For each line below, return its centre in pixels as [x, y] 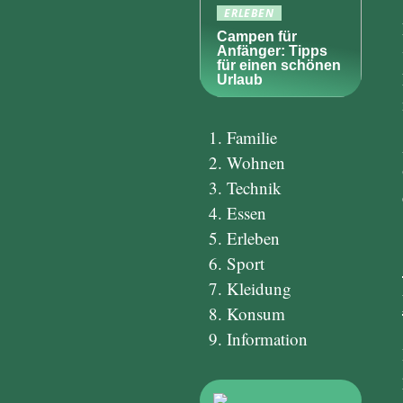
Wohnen [256, 162]
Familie [252, 137]
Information [267, 339]
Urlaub [240, 80]
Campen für [257, 36]
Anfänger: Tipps [272, 51]
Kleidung [259, 288]
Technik [254, 188]
